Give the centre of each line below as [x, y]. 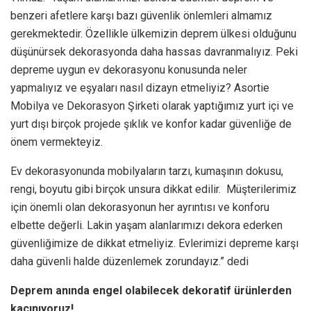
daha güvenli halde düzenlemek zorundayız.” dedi [129, 261]
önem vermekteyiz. [57, 142]
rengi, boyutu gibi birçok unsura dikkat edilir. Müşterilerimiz [153, 189]
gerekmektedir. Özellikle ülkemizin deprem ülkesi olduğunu [153, 33]
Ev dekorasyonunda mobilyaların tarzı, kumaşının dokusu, [147, 171]
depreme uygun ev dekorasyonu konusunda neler [129, 69]
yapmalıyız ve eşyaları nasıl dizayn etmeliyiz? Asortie [140, 87]
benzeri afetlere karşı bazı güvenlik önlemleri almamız [141, 15]
